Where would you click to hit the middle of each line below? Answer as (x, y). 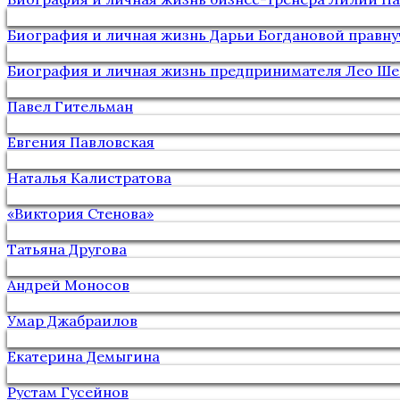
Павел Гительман (70, 106)
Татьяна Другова (67, 249)
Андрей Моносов (68, 285)
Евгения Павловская (81, 142)
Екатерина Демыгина (83, 356)
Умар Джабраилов (72, 321)
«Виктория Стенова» (80, 213)
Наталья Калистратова (89, 178)
